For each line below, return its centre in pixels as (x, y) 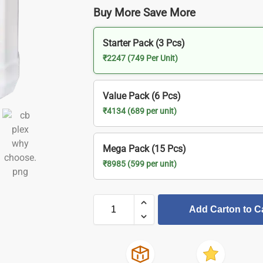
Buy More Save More (144, 12)
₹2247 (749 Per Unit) (140, 58)
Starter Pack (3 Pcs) (144, 43)
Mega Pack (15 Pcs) (144, 149)
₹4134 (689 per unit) (139, 111)
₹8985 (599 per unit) (139, 164)
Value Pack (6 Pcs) (141, 96)
